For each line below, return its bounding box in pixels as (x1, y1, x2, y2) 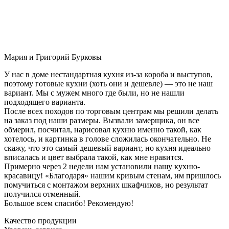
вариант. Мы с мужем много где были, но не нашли (4, 88, 185, 97)
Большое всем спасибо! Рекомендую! (4, 198, 133, 208)
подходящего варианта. (4, 97, 85, 106)
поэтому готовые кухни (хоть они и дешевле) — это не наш (4, 79, 213, 88)
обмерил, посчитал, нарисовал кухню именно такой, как (4, 125, 201, 134)
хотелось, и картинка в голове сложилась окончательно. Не (4, 134, 211, 143)
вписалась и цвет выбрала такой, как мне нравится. (4, 152, 184, 162)
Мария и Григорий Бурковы (4, 52, 102, 61)
